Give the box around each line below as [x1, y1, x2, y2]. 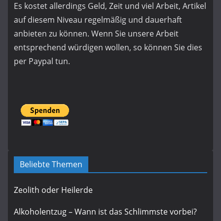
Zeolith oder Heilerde [14, 184, 93, 196]
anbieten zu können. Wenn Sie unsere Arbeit [14, 28, 179, 39]
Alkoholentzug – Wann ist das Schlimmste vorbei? [14, 206, 197, 218]
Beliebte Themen [20, 159, 82, 170]
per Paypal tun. [14, 56, 70, 67]
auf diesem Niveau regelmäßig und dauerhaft [14, 14, 182, 26]
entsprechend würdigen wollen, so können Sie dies [14, 42, 202, 53]
